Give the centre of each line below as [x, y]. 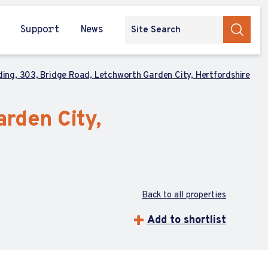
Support [39, 30]
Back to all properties [184, 195]
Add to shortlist [187, 220]
